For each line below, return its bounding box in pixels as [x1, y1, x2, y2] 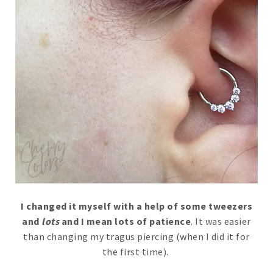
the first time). [102, 246, 171, 258]
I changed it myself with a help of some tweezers [21, 200, 252, 213]
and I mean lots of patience [59, 215, 191, 228]
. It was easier [191, 215, 251, 228]
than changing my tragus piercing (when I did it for [23, 230, 250, 243]
